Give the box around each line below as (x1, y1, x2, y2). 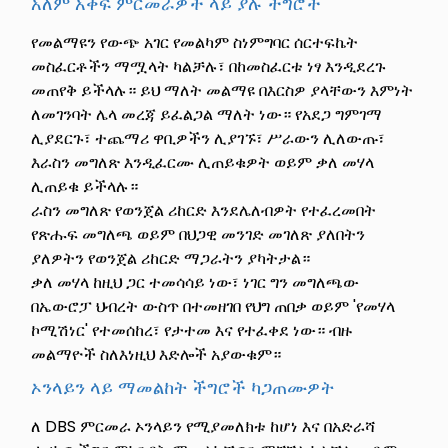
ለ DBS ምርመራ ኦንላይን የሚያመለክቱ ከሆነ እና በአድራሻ (31, 414, 376, 438)
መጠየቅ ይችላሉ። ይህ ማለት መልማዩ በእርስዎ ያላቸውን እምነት (31, 78, 414, 102)
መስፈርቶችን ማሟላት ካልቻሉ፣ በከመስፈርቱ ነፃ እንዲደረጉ (31, 54, 387, 78)
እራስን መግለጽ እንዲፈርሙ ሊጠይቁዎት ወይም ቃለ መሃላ (31, 150, 375, 174)
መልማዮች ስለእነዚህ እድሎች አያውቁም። (31, 342, 282, 366)
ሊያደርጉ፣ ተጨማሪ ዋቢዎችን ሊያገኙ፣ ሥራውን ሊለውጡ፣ (31, 126, 386, 150)
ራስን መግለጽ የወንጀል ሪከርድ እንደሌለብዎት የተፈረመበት (31, 198, 377, 222)
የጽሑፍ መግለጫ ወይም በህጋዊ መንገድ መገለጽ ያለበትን (31, 222, 366, 246)
